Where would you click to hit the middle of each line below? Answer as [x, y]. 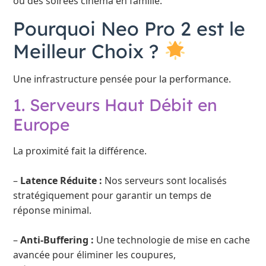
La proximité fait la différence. [80, 151]
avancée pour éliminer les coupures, [95, 255]
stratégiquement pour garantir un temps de [113, 196]
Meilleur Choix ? [89, 51]
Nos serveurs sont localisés [165, 181]
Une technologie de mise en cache [172, 240]
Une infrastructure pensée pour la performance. [122, 79]
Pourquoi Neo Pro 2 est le [129, 28]
